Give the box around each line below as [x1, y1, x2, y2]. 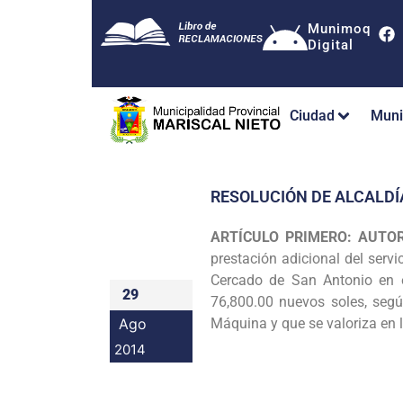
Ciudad [290, 107, 335, 125]
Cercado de [210, 271, 291, 289]
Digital [308, 37, 354, 53]
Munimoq [308, 21, 371, 37]
